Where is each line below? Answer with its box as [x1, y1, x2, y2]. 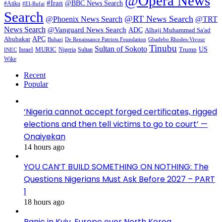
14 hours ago [24, 143, 64, 151]
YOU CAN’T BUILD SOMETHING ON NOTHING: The [24, 161, 209, 172]
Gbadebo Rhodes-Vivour [148, 36, 205, 42]
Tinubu [149, 43, 177, 54]
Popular [24, 80, 48, 88]
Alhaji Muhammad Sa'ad [145, 27, 211, 34]
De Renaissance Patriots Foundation [65, 36, 146, 42]
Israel [19, 46, 33, 53]
